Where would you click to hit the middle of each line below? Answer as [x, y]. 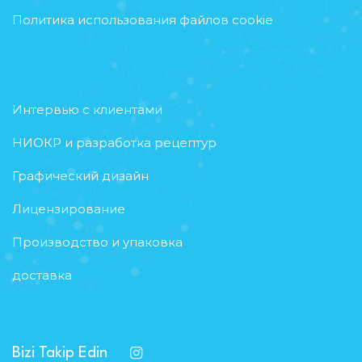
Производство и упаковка [97, 242]
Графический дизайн [80, 176]
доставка [42, 276]
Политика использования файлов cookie [143, 20]
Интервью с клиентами [87, 110]
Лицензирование [69, 209]
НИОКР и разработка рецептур [114, 143]
